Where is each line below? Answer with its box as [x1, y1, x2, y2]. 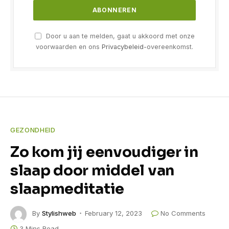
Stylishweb [42, 209, 76, 218]
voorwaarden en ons [36, 42, 102, 51]
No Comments [161, 209, 205, 218]
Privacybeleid [102, 42, 144, 51]
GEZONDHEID [10, 125, 56, 134]
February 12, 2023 [85, 209, 142, 218]
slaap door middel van [10, 161, 174, 179]
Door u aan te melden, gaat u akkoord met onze [43, 32, 195, 40]
